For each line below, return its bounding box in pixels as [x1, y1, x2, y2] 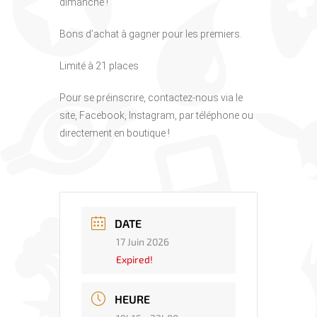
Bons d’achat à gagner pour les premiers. [59, 28, 242, 40]
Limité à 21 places [59, 60, 139, 72]
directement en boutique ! [59, 127, 170, 139]
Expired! [116, 253, 153, 266]
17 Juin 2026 [116, 236, 169, 248]
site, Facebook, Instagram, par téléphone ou [59, 110, 253, 122]
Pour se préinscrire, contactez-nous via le [59, 92, 243, 104]
